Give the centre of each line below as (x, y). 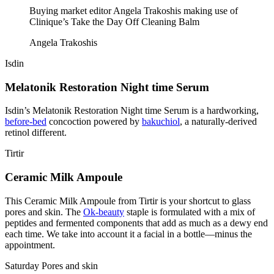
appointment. (30, 245)
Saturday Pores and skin (51, 265)
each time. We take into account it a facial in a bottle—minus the (128, 234)
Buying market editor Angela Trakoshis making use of (134, 10)
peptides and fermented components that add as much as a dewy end (136, 223)
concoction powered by (94, 122)
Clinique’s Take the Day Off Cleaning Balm (114, 21)
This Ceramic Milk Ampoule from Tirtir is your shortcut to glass (128, 201)
